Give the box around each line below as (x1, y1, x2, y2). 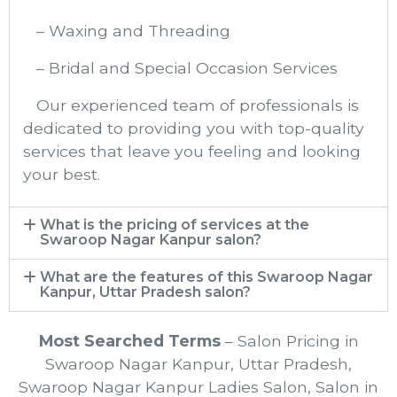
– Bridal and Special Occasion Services (23, 58, 338, 78)
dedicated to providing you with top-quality (23, 119, 364, 138)
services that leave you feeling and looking (23, 142, 361, 161)
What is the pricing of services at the (40, 216, 310, 234)
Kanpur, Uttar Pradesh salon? (40, 284, 252, 301)
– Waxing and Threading (23, 21, 230, 41)
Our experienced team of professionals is (23, 96, 359, 115)
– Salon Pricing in (220, 331, 359, 351)
